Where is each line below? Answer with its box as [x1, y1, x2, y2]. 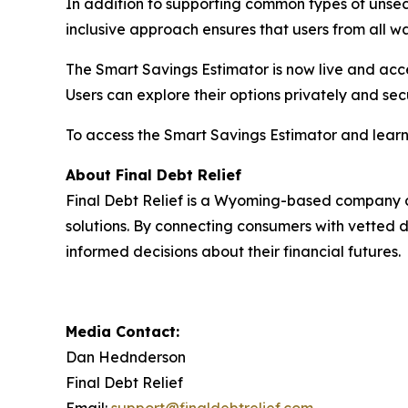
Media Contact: [66, 322, 179, 341]
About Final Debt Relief [66, 166, 241, 184]
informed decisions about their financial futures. [66, 242, 401, 260]
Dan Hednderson [66, 348, 186, 366]
